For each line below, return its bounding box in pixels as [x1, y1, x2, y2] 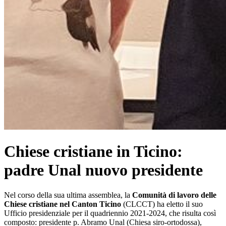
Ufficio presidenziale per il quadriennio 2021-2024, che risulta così [4, 208, 216, 217]
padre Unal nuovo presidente [4, 161, 203, 180]
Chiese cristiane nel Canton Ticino [4, 199, 121, 208]
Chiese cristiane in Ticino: [4, 142, 183, 161]
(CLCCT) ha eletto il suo [121, 199, 203, 208]
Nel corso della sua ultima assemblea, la [4, 190, 132, 199]
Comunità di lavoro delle [132, 190, 216, 199]
